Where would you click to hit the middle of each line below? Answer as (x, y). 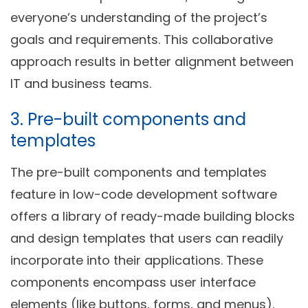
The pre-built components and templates (139, 172)
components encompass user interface (133, 282)
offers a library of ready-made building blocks (153, 216)
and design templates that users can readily (147, 238)
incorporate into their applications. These (137, 260)
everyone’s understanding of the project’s (139, 17)
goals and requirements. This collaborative (142, 39)
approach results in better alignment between (152, 61)
